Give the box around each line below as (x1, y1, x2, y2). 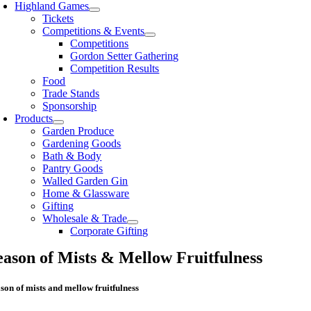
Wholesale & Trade (42, 212, 128, 225)
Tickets (42, 12, 74, 25)
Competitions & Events (42, 25, 145, 37)
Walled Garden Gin (42, 175, 128, 187)
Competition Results (70, 62, 160, 75)
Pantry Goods (42, 162, 103, 175)
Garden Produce (42, 125, 115, 137)
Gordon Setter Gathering (70, 50, 179, 62)
